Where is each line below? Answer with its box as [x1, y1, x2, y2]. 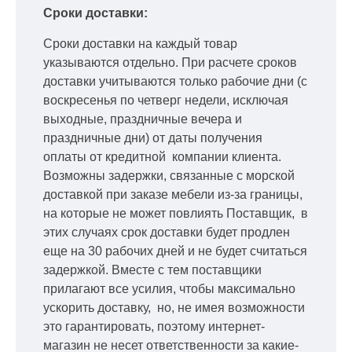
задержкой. [43, 262, 112, 277]
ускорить [43, 300, 97, 314]
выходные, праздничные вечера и [43, 112, 242, 126]
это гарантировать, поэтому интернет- [43, 319, 265, 333]
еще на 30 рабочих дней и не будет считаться [43, 244, 307, 258]
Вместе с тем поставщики [112, 262, 262, 277]
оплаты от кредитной [43, 149, 169, 163]
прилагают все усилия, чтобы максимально [43, 281, 295, 295]
